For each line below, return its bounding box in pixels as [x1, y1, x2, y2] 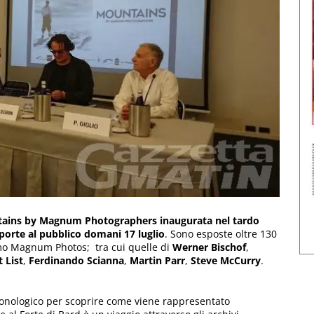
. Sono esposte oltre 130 [165, 226, 277, 240]
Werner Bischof [172, 240, 246, 254]
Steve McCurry [191, 253, 261, 267]
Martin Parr [130, 253, 185, 267]
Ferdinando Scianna [29, 253, 124, 267]
